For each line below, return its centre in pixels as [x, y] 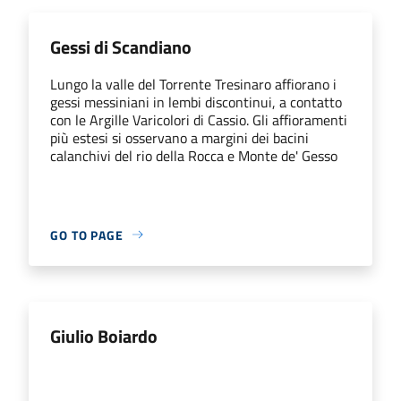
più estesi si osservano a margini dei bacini [179, 137]
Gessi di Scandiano [121, 47]
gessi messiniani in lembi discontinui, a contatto [196, 102]
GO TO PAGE [87, 235]
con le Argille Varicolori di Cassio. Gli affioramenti [199, 119]
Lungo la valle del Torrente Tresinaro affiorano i [193, 84]
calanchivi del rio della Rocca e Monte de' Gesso [194, 155]
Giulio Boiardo [104, 336]
